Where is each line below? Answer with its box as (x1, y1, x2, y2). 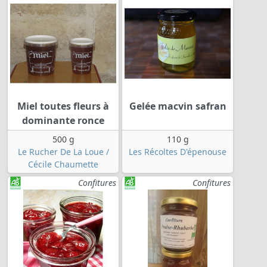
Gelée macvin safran (129, 100, 226, 113)
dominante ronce (22, 114, 104, 128)
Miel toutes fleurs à (17, 100, 109, 113)
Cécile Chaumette (28, 159, 98, 170)
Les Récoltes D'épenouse (129, 146, 226, 158)
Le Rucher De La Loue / (17, 146, 109, 158)
